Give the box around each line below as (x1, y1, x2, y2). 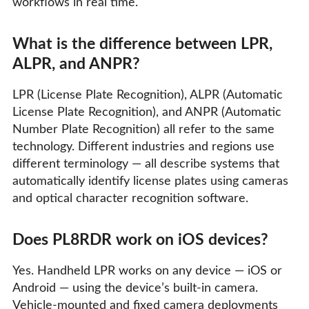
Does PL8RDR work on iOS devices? (12, 231, 268, 248)
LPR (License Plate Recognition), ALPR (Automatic (12, 88, 283, 101)
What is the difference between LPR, (12, 35, 272, 52)
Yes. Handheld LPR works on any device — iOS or (12, 264, 282, 277)
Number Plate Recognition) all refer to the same (12, 123, 275, 136)
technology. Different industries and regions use (12, 140, 275, 153)
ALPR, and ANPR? (12, 55, 140, 72)
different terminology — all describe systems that (12, 157, 279, 170)
